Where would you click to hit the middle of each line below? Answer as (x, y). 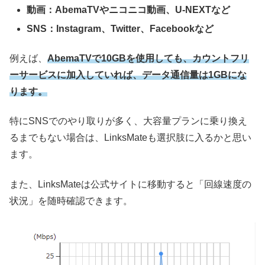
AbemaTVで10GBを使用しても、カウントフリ (148, 58)
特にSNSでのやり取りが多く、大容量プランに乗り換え (128, 121)
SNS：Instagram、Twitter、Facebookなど (120, 28)
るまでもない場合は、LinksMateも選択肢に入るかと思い (130, 138)
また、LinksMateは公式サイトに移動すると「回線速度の (130, 184)
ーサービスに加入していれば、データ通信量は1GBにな (128, 75)
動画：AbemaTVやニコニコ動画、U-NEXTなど (129, 10)
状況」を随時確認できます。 (71, 201)
